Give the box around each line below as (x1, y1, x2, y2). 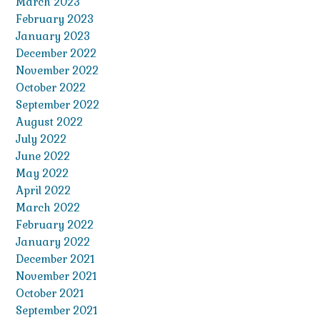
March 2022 (16, 200, 80, 214)
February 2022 (16, 217, 94, 231)
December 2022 (16, 46, 96, 60)
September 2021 (16, 303, 97, 317)
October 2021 (16, 286, 84, 300)
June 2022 (16, 149, 70, 163)
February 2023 (16, 11, 94, 26)
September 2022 (16, 97, 99, 111)
